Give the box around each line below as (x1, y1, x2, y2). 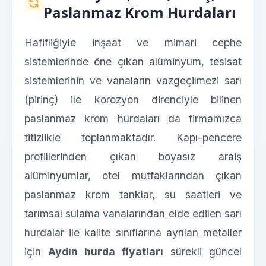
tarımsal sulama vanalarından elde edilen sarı (24, 207, 242, 220)
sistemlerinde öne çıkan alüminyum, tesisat (24, 55, 242, 68)
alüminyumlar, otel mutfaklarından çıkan (24, 169, 242, 182)
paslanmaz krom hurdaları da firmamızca (24, 112, 242, 125)
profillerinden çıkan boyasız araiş (24, 150, 242, 163)
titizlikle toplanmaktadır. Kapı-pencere (24, 131, 242, 144)
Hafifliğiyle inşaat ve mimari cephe (24, 36, 242, 49)
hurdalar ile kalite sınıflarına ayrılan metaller (24, 226, 242, 239)
